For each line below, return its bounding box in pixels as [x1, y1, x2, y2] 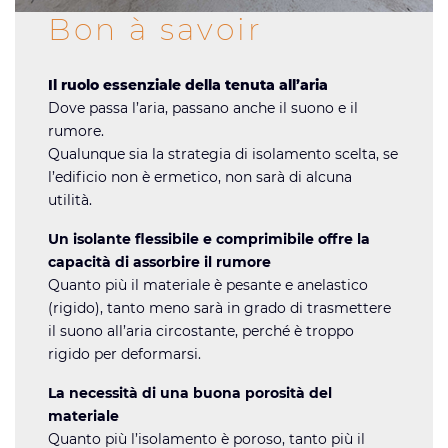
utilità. [48, 190, 93, 209]
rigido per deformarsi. [48, 344, 202, 363]
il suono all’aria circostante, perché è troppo [48, 321, 355, 340]
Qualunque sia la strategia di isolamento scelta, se [48, 144, 399, 163]
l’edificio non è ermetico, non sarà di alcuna [48, 167, 353, 186]
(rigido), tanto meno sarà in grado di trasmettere [48, 298, 392, 317]
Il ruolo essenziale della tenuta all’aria [48, 75, 329, 94]
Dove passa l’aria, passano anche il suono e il [48, 98, 359, 117]
